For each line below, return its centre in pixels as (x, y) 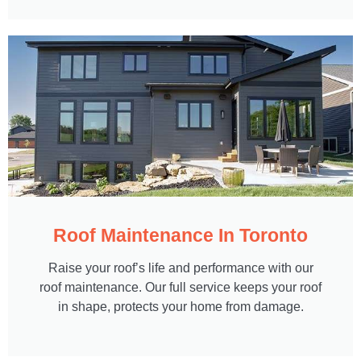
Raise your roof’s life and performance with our (180, 268)
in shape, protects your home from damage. (180, 306)
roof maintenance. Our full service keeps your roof (180, 287)
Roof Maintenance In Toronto (180, 235)
